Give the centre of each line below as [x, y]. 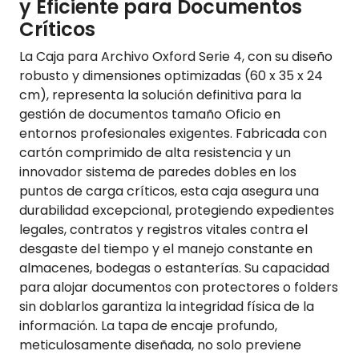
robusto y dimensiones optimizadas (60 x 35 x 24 [171, 76]
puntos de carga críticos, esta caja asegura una [169, 192]
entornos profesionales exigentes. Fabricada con [173, 134]
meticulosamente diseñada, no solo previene [160, 345]
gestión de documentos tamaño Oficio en [150, 115]
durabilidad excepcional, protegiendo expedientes [177, 211]
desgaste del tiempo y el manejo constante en [166, 249]
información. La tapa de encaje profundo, [148, 326]
